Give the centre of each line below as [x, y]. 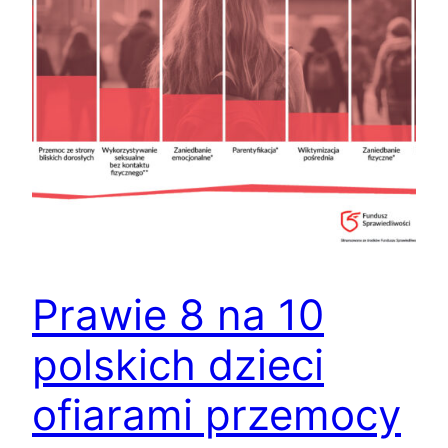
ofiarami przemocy [216, 415]
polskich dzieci [178, 365]
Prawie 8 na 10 [178, 315]
